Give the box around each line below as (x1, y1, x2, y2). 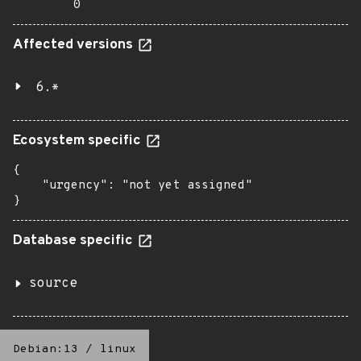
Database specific (13, 232, 136, 250)
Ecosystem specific (13, 132, 144, 150)
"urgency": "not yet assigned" (13, 178, 252, 193)
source (29, 276, 77, 292)
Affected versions (13, 36, 136, 54)
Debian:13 (13, 342, 78, 356)
